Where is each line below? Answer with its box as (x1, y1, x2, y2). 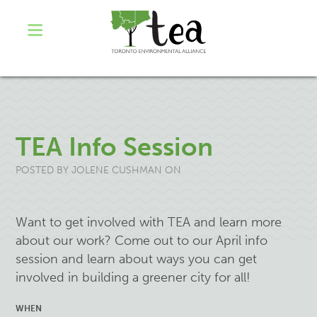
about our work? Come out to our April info (16, 233, 268, 248)
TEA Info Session (16, 132, 214, 162)
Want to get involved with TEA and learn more (16, 214, 282, 230)
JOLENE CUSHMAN (71, 164, 163, 176)
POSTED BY (16, 164, 72, 176)
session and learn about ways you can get (16, 251, 258, 267)
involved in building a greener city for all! (16, 270, 255, 285)
